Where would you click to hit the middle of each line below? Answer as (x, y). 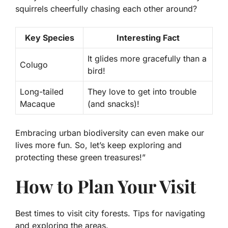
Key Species (49, 38)
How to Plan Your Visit (106, 186)
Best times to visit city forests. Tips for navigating (110, 213)
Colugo (34, 65)
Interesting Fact (148, 38)
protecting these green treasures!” (80, 158)
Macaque (37, 104)
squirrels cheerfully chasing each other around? (106, 9)
